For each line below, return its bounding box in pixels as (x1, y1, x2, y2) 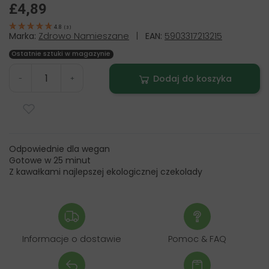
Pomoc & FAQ (168, 233, 226, 245)
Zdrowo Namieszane (38, 29, 129, 42)
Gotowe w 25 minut (9, 154, 91, 166)
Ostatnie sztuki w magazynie (11, 49, 111, 59)
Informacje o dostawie (22, 233, 121, 245)
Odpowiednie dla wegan (9, 143, 110, 155)
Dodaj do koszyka (153, 73, 232, 85)
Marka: (9, 29, 36, 42)
